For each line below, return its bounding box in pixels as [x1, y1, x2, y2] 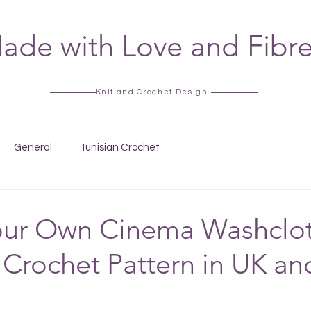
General [14, 142, 52, 153]
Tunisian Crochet [80, 142, 160, 153]
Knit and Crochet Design [95, 88, 208, 96]
